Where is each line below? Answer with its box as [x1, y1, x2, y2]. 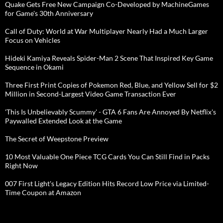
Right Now [5, 161, 38, 170]
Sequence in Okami [5, 62, 64, 71]
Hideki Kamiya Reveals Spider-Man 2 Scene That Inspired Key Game [5, 53, 213, 62]
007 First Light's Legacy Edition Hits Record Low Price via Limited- [5, 179, 209, 188]
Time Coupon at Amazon [5, 188, 81, 197]
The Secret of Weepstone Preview [5, 134, 109, 143]
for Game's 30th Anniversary [5, 8, 93, 17]
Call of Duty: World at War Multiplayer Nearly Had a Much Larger [5, 26, 208, 35]
